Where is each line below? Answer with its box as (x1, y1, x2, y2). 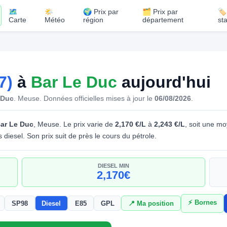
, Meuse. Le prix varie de (33, 120, 115, 128)
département (142, 16, 183, 24)
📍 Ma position (128, 199, 174, 207)
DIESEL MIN (97, 162, 129, 169)
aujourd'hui (117, 72, 211, 91)
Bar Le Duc (31, 72, 117, 91)
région (83, 16, 103, 24)
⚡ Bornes (187, 199, 217, 207)
